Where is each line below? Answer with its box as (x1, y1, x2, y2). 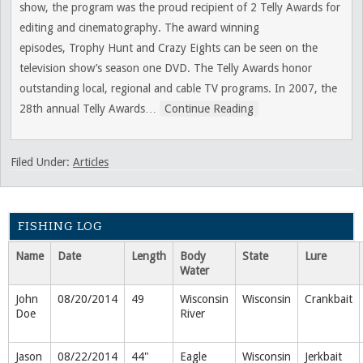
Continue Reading (164, 102, 254, 115)
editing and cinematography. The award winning (19, 21, 259, 34)
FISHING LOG (18, 219, 103, 233)
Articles (73, 156, 109, 169)
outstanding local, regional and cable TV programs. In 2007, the (19, 82, 337, 95)
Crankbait (305, 293, 352, 305)
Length (131, 250, 166, 263)
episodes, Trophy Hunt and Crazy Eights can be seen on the (19, 41, 318, 54)
